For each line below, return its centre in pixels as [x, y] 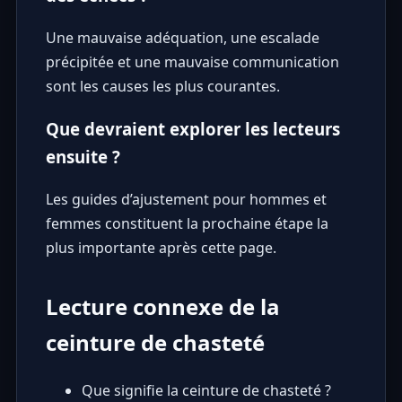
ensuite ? [83, 157]
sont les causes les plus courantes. [162, 86]
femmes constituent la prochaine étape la [187, 224]
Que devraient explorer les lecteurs [192, 129]
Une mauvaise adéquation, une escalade [182, 37]
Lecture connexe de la [162, 307]
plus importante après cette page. [161, 248]
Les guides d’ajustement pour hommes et [186, 200]
